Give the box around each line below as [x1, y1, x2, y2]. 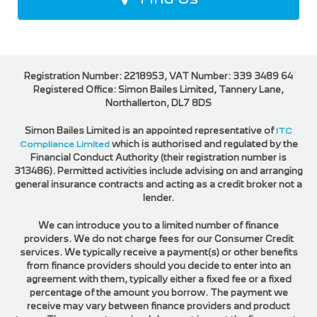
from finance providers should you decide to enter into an [26, 260, 291, 271]
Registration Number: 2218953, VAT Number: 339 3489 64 [24, 70, 293, 81]
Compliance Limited [19, 138, 110, 149]
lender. [143, 192, 174, 203]
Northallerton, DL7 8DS [105, 97, 212, 108]
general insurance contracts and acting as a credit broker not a [15, 178, 302, 190]
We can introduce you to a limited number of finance [38, 219, 279, 231]
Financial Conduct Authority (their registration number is [30, 151, 287, 163]
